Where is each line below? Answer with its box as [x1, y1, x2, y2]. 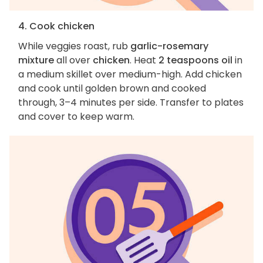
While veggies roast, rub [18, 39, 130, 53]
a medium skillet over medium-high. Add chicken [18, 68, 242, 82]
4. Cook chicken [18, 19, 95, 33]
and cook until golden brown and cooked [18, 82, 206, 96]
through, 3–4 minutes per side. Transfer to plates [18, 96, 244, 110]
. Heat [130, 53, 159, 68]
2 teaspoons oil [159, 53, 232, 68]
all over [54, 53, 93, 68]
